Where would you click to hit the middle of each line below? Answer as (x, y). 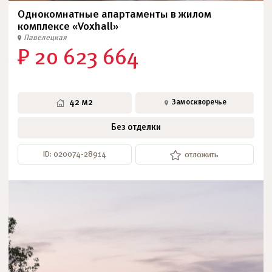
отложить (202, 155)
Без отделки (136, 127)
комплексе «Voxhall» (68, 27)
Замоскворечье (199, 103)
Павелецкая (45, 38)
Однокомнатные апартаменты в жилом (114, 15)
